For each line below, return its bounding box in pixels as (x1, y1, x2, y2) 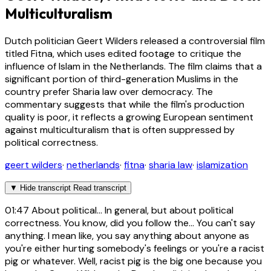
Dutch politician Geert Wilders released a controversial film (5, 34, 265, 47)
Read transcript (73, 183, 126, 192)
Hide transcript (20, 183, 71, 192)
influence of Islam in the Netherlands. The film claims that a (5, 59, 262, 73)
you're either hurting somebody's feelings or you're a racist (5, 241, 264, 255)
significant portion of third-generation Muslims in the (5, 72, 238, 85)
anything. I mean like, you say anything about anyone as (5, 229, 249, 242)
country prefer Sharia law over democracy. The (5, 85, 213, 98)
